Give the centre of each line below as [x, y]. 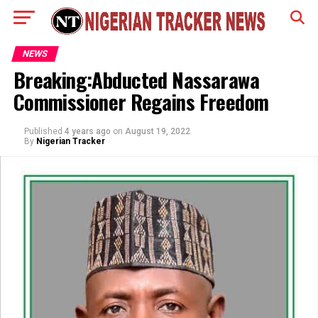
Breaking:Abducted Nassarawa [136, 79]
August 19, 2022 [157, 131]
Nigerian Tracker [70, 141]
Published [43, 131]
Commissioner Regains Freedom [141, 102]
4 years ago [87, 131]
